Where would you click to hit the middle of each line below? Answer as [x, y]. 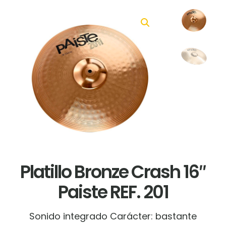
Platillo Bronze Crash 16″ [113, 172]
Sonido [45, 216]
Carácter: [131, 216]
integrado [85, 216]
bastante [175, 216]
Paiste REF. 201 [113, 192]
